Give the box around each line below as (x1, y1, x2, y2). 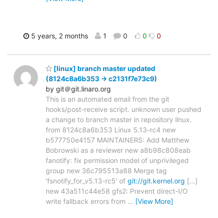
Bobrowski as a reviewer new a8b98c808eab (46, 146, 191, 155)
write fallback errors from (46, 197, 127, 206)
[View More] (135, 197, 173, 206)
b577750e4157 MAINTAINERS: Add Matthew (46, 136, 189, 145)
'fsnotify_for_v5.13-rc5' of (46, 177, 127, 185)
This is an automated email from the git (46, 95, 169, 104)
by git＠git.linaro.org (46, 85, 111, 93)
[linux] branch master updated (52, 64, 155, 73)
